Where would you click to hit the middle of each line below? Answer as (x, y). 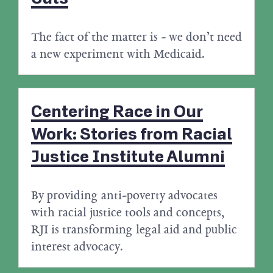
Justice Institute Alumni (128, 157)
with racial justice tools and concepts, (128, 212)
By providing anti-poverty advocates (124, 195)
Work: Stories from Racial (132, 135)
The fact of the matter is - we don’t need (136, 37)
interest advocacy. (77, 246)
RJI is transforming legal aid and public (134, 229)
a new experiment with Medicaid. (118, 54)
